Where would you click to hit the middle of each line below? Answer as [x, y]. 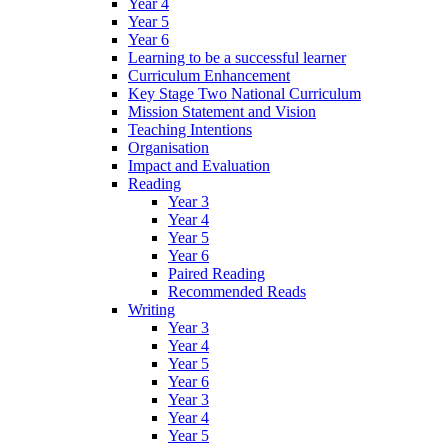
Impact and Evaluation [199, 165]
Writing [151, 309]
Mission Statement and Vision [222, 111]
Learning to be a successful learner [237, 57]
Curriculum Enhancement [209, 75]
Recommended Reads [237, 291]
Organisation [168, 147]
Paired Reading [216, 273]
